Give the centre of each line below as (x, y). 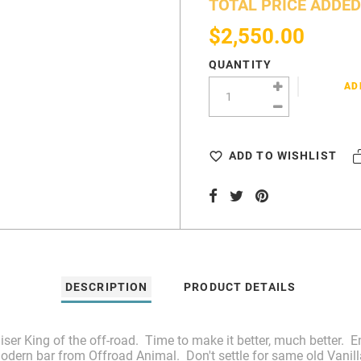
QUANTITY (240, 65)
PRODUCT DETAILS (240, 287)
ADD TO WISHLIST (282, 156)
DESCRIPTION (106, 287)
